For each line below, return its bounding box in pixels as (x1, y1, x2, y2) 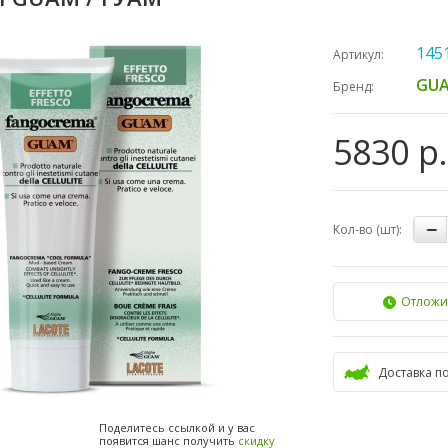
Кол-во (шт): (333, 221, 402, 238)
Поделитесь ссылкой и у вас (99, 420, 255, 435)
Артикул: (333, 46, 384, 63)
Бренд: (333, 78, 374, 95)
